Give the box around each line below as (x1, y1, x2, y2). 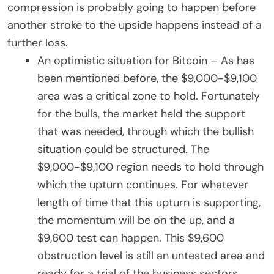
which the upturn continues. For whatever (37, 177, 248, 192)
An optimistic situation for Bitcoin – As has (37, 53, 254, 68)
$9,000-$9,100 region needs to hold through (37, 159, 264, 174)
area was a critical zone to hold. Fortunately (37, 88, 260, 103)
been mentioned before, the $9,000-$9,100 (37, 70, 257, 86)
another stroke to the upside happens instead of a (7, 17, 262, 32)
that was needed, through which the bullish (37, 124, 254, 139)
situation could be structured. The (37, 141, 209, 157)
